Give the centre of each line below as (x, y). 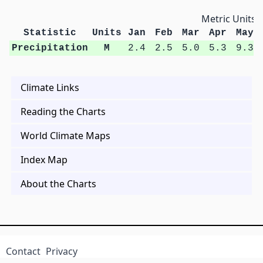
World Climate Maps (65, 136)
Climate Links (50, 88)
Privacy (62, 252)
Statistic (50, 33)
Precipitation (50, 48)
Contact (23, 252)
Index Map (44, 160)
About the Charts (58, 184)
